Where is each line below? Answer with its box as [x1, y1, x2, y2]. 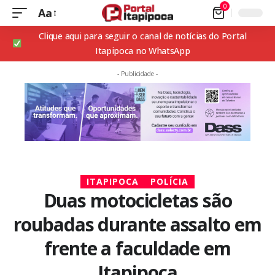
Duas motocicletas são [43, 188, 232, 214]
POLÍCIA [150, 176, 189, 188]
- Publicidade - [117, 69, 158, 78]
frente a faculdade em [44, 236, 231, 261]
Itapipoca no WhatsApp [95, 45, 190, 56]
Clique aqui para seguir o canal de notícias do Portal [38, 30, 247, 42]
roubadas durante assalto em [14, 212, 261, 238]
